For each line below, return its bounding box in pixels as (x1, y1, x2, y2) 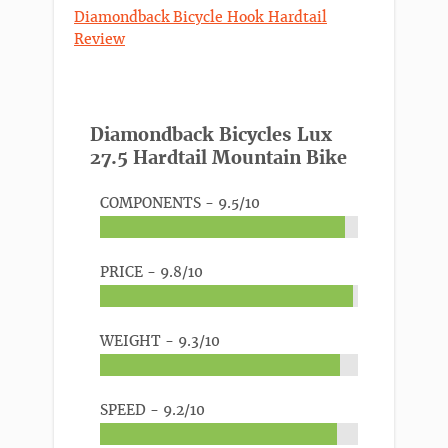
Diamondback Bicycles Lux (90, 123, 332, 147)
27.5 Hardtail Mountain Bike (90, 146, 347, 170)
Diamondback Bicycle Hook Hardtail (74, 8, 327, 27)
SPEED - (100, 401, 163, 420)
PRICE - (100, 263, 160, 282)
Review (74, 30, 125, 49)
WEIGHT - (100, 332, 178, 351)
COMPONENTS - (100, 194, 218, 213)
